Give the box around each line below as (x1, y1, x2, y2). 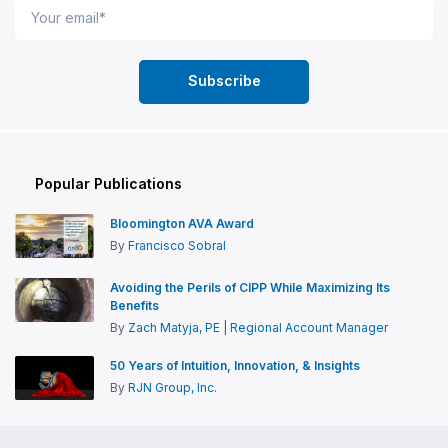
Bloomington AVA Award (110, 215, 254, 231)
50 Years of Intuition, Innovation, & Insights (110, 357, 360, 373)
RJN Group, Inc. (128, 379, 217, 395)
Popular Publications (35, 174, 182, 192)
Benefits (110, 297, 159, 313)
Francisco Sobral (128, 237, 226, 253)
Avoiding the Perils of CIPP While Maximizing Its (110, 279, 390, 295)
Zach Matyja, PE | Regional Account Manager (128, 319, 388, 335)
